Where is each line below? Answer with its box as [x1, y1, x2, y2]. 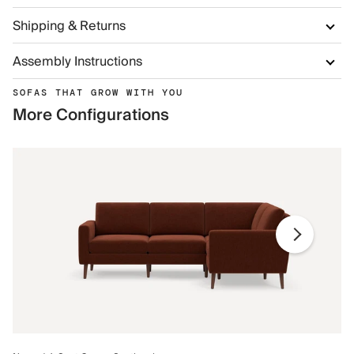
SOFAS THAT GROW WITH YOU [13, 86, 183, 100]
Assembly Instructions [13, 51, 142, 73]
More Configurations [13, 102, 169, 130]
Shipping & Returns [13, 15, 126, 38]
